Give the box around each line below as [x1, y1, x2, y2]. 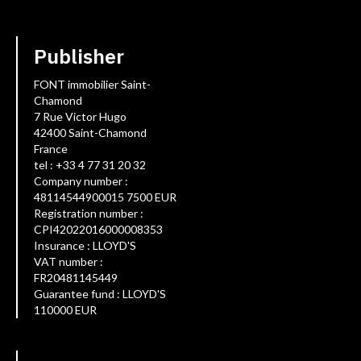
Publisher [34, 43, 124, 69]
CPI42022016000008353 [34, 222, 163, 236]
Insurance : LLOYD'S [34, 239, 136, 252]
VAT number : [34, 255, 103, 268]
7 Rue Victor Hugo [34, 110, 127, 123]
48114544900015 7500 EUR [34, 190, 176, 204]
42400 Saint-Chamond [34, 126, 147, 139]
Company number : [34, 174, 128, 188]
